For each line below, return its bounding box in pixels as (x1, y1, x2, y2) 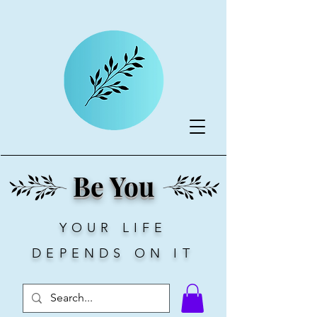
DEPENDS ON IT (32, 246, 195, 261)
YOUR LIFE (59, 220, 168, 236)
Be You (73, 168, 154, 203)
